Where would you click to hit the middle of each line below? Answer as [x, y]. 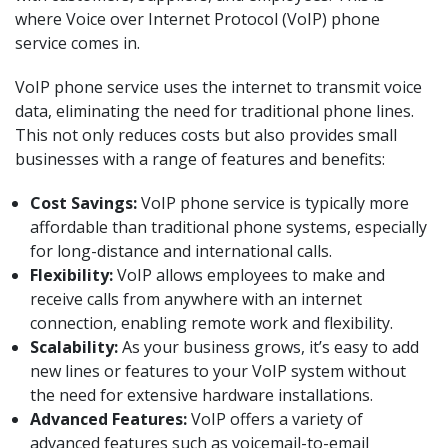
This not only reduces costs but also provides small [206, 135]
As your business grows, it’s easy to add [268, 347]
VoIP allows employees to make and [249, 275]
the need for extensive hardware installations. [201, 395]
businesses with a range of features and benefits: [200, 159]
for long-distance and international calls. [181, 251]
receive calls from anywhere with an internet [196, 299]
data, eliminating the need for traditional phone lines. [214, 111]
